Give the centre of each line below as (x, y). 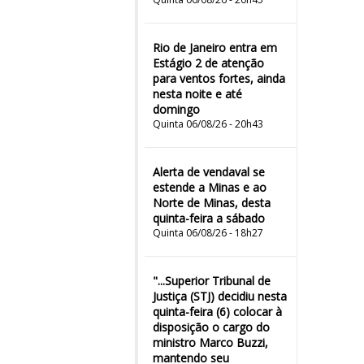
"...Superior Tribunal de (212, 281)
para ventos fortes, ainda (219, 78)
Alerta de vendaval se (209, 172)
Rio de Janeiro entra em (215, 48)
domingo (176, 109)
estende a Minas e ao (210, 187)
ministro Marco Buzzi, (210, 342)
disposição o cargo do (211, 327)
